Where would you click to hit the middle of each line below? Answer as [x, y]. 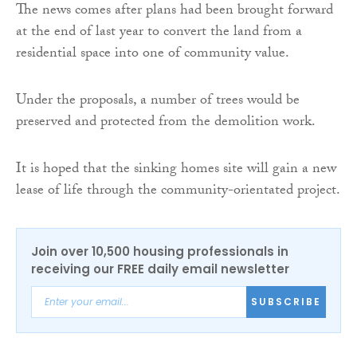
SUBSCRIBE [286, 302]
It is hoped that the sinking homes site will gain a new [176, 170]
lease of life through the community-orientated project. [178, 191]
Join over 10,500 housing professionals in [160, 251]
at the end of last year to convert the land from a [159, 33]
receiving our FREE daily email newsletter [160, 269]
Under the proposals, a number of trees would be [158, 101]
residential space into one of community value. [153, 54]
